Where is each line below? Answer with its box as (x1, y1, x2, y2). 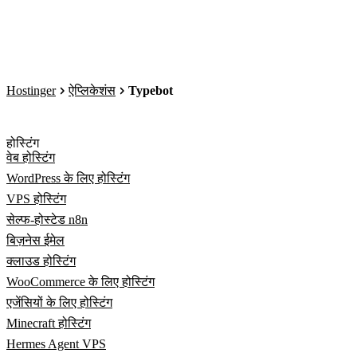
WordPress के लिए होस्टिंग (6, 171, 130, 185)
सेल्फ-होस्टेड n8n (6, 213, 88, 226)
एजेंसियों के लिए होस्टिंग (6, 296, 112, 309)
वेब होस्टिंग (6, 151, 55, 164)
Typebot (128, 84, 173, 97)
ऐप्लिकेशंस (69, 84, 116, 97)
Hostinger (6, 84, 56, 97)
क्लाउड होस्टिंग (6, 254, 76, 268)
